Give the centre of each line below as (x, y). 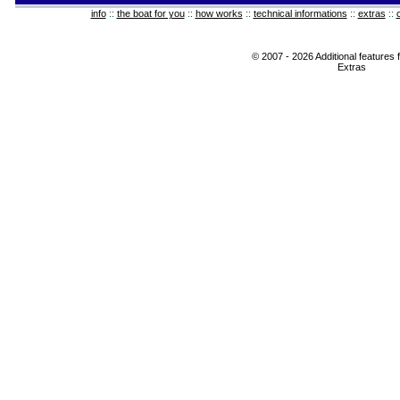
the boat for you (150, 13)
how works (219, 13)
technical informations (300, 13)
